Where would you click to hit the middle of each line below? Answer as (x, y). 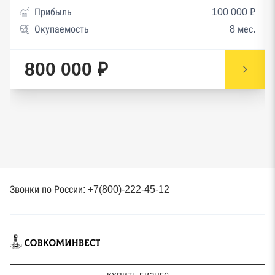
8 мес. (242, 29)
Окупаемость (62, 29)
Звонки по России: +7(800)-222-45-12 (90, 189)
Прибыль (53, 12)
